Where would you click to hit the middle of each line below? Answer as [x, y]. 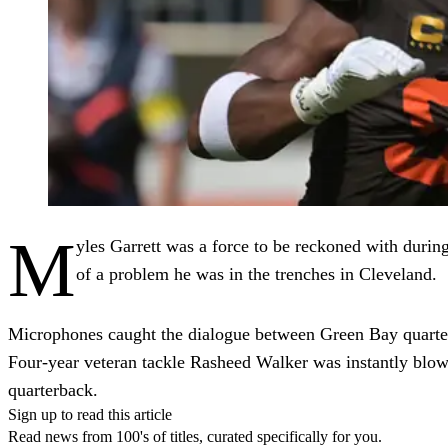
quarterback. [53, 389]
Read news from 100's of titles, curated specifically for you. [195, 436]
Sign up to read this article [90, 414]
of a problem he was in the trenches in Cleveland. [256, 273]
